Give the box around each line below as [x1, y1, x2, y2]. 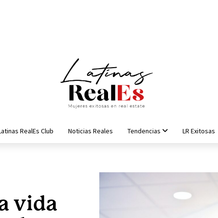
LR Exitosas [182, 126, 215, 135]
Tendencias [127, 126, 161, 135]
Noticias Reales [68, 126, 113, 135]
